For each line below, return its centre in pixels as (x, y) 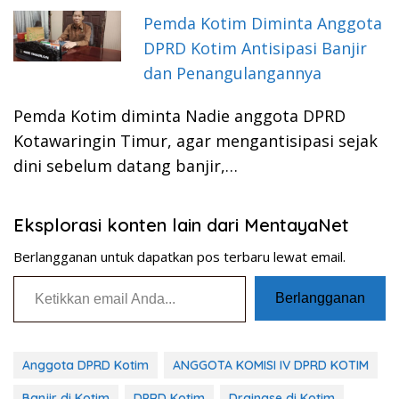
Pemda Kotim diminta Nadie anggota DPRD (179, 116)
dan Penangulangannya (233, 73)
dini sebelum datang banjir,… (126, 166)
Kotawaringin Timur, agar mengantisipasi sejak (195, 141)
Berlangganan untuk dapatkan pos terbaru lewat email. (179, 257)
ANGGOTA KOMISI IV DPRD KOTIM (271, 366)
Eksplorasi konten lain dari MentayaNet (181, 225)
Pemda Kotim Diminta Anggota (263, 24)
